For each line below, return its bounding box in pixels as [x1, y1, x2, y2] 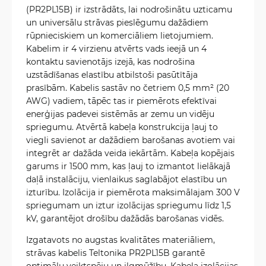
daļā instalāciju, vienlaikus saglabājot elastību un [26, 173, 227, 185]
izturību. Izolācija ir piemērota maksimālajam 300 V [26, 186, 240, 198]
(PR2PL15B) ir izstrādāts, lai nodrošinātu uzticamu [26, 4, 232, 15]
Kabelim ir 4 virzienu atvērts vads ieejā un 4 [26, 43, 207, 54]
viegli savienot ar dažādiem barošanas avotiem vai [26, 134, 235, 145]
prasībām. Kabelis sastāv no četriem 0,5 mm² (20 [26, 82, 229, 93]
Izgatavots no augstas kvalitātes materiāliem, [26, 234, 215, 245]
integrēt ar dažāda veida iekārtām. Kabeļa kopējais [26, 147, 235, 159]
